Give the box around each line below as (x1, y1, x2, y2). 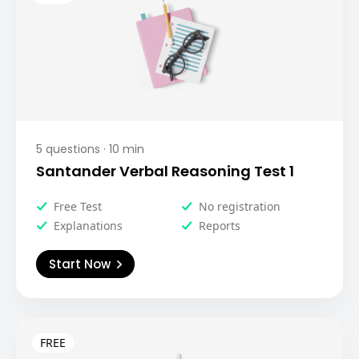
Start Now (49, 256, 111, 272)
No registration (199, 199, 280, 214)
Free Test (54, 199, 102, 214)
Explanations (54, 218, 123, 233)
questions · (42, 141, 106, 157)
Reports (199, 218, 240, 233)
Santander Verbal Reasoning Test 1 (36, 161, 294, 181)
